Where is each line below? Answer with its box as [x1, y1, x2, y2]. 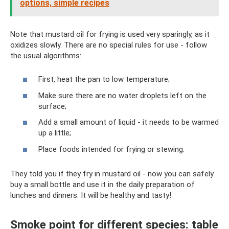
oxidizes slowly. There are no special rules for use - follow [10, 40, 207, 50]
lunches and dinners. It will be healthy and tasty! [10, 190, 171, 200]
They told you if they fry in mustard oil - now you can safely [10, 169, 214, 178]
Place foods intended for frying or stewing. [38, 144, 185, 154]
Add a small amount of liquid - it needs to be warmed [38, 118, 219, 127]
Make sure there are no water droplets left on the [38, 90, 207, 100]
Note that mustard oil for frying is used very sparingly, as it [10, 29, 210, 39]
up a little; [38, 128, 71, 138]
